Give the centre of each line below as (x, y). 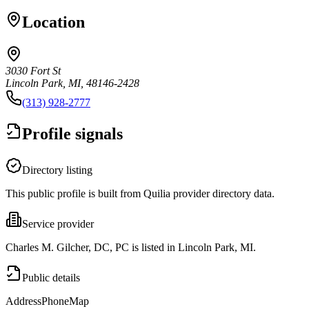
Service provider (58, 223)
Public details (51, 277)
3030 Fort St (33, 70)
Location (53, 22)
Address (23, 301)
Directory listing (57, 170)
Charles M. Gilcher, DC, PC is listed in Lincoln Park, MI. (131, 247)
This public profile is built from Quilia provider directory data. (140, 193)
